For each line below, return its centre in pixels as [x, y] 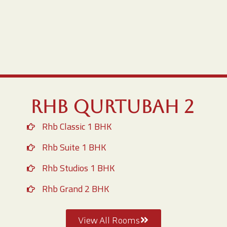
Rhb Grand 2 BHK [75, 189]
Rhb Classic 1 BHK [77, 126]
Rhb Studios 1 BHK [78, 168]
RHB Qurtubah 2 [112, 107]
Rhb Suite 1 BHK [74, 147]
